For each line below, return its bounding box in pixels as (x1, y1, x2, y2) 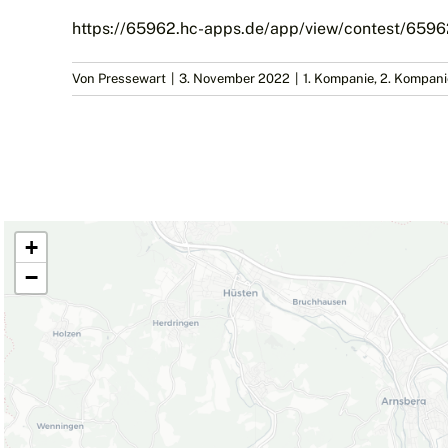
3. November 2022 (179, 70, 290, 86)
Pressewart (98, 70, 166, 86)
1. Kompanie (303, 70, 374, 86)
